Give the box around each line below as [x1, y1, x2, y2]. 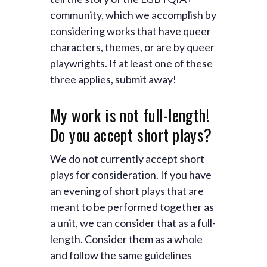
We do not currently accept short [50, 151, 204, 165]
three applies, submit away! [50, 72, 176, 86]
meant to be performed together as [50, 200, 214, 213]
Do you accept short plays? [50, 122, 212, 147]
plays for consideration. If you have [50, 167, 212, 181]
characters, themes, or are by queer [50, 40, 215, 54]
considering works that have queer [50, 24, 211, 38]
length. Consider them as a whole [50, 232, 203, 246]
